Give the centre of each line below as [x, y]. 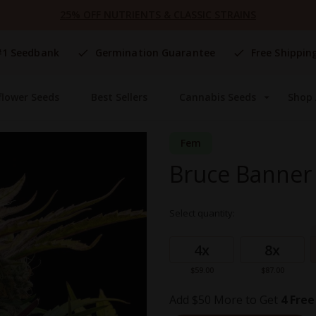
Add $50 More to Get [225, 300]
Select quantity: [202, 213]
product [185, 242]
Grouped [188, 230]
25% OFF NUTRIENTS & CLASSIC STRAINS [158, 14]
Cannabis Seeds [218, 97]
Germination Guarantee [155, 53]
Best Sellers [119, 97]
